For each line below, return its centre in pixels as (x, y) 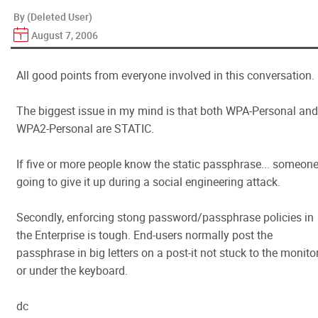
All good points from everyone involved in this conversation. (165, 75)
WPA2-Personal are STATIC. (85, 128)
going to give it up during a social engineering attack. (148, 182)
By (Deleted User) (53, 17)
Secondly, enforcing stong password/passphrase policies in (165, 217)
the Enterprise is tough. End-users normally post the (144, 235)
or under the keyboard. (72, 270)
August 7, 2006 (65, 35)
